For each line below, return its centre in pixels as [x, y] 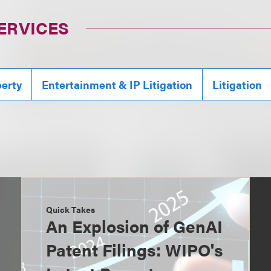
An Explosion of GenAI [134, 226]
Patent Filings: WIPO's [134, 250]
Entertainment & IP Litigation [117, 85]
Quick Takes [70, 210]
